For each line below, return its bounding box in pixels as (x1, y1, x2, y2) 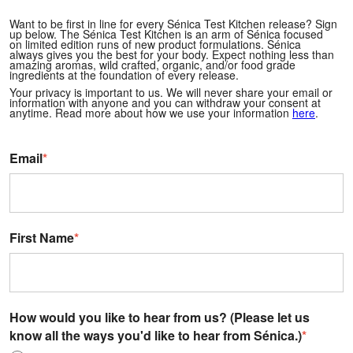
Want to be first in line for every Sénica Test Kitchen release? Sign (9, 15, 337, 32)
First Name (9, 228, 74, 247)
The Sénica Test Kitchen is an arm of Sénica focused (60, 25, 323, 42)
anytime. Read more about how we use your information (9, 104, 292, 121)
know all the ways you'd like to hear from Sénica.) (9, 325, 302, 344)
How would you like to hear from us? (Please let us (9, 307, 310, 326)
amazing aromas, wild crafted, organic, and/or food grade (9, 56, 295, 72)
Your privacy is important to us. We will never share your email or (9, 84, 333, 100)
